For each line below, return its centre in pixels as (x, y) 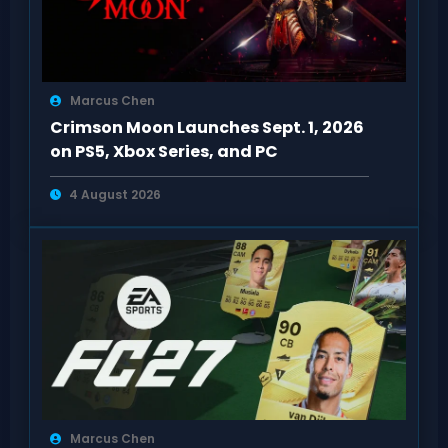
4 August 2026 (114, 195)
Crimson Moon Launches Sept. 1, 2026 (206, 128)
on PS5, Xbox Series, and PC (163, 152)
